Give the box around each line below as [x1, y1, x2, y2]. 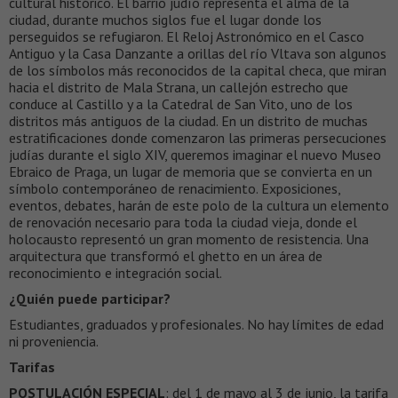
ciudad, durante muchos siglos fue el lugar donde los [9, 11, 322, 29]
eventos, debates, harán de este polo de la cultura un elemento [9, 196, 389, 215]
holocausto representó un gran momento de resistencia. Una [9, 230, 369, 249]
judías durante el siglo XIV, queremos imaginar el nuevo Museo [9, 146, 381, 164]
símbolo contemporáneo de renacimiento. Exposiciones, [9, 179, 340, 198]
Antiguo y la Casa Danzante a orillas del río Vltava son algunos [9, 44, 386, 63]
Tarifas [9, 358, 55, 377]
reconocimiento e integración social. [9, 264, 222, 283]
